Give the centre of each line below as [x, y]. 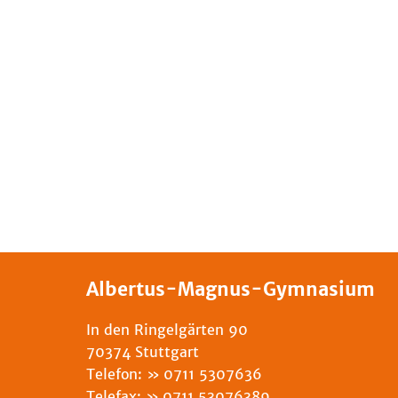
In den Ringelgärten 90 [167, 330]
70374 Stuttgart [143, 352]
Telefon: [116, 374]
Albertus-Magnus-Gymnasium [231, 290]
